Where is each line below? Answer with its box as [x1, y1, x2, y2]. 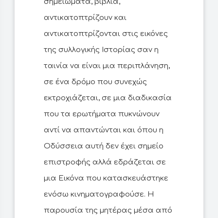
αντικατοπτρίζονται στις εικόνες [44, 30, 168, 38]
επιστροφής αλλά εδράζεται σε [44, 158, 166, 167]
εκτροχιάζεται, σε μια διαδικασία [44, 94, 172, 103]
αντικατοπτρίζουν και [44, 14, 127, 22]
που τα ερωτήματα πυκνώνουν [44, 110, 160, 119]
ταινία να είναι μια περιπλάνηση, [44, 62, 170, 71]
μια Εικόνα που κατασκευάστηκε [44, 174, 168, 183]
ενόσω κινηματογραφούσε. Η [44, 190, 154, 199]
